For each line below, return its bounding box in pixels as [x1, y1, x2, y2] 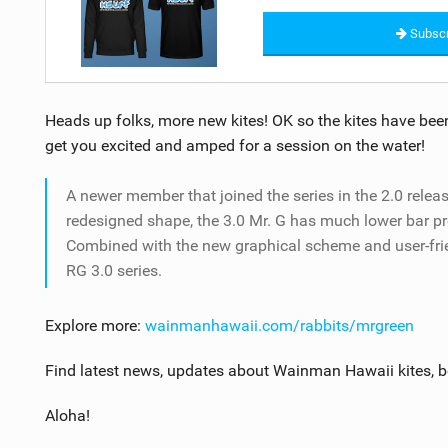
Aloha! [44, 405, 90, 425]
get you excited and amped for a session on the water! [44, 135, 425, 155]
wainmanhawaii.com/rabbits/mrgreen [144, 315, 414, 335]
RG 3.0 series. [65, 260, 162, 280]
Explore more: [44, 315, 145, 335]
